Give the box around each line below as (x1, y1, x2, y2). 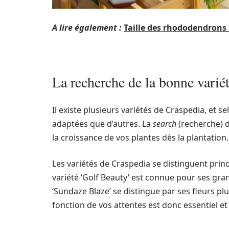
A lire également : (52, 22, 122, 33)
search (153, 118, 176, 129)
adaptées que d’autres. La (52, 118, 153, 129)
